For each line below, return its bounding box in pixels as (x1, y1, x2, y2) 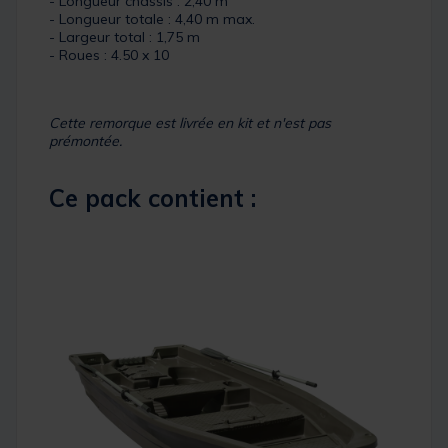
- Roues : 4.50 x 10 (49, 46, 169, 65)
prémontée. (49, 132, 122, 151)
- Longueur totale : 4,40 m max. (49, 10, 255, 29)
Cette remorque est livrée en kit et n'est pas (49, 114, 331, 133)
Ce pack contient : (49, 183, 256, 214)
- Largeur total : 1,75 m (49, 28, 200, 47)
